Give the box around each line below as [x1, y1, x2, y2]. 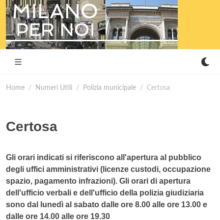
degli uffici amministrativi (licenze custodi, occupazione [6, 165, 211, 173]
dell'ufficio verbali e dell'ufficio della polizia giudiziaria [6, 189, 204, 197]
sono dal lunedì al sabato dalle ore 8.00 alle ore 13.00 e [6, 200, 207, 209]
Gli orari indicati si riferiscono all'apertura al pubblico [6, 153, 201, 162]
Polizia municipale [83, 84, 136, 91]
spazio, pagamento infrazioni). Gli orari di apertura [6, 177, 191, 185]
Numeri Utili [35, 84, 72, 91]
